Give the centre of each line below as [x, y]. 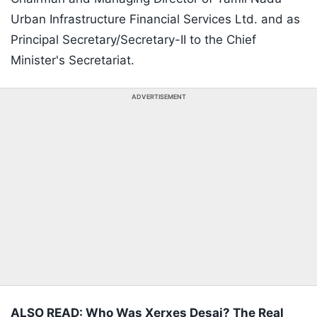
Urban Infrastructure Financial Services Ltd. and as [155, 19]
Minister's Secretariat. [73, 60]
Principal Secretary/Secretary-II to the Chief [133, 40]
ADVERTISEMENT [158, 97]
